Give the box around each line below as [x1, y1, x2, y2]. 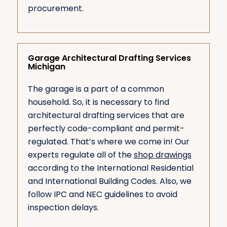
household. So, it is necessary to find [27, 96, 169, 108]
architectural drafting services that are [27, 109, 184, 122]
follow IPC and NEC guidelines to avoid [27, 188, 177, 201]
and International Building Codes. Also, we [27, 175, 192, 187]
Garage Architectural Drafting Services [27, 52, 191, 64]
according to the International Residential [27, 162, 194, 174]
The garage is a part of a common [27, 83, 164, 95]
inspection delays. [27, 202, 99, 214]
